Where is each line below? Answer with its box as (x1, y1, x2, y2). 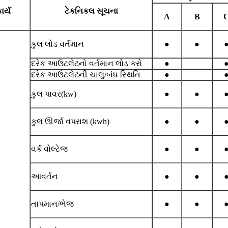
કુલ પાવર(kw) (31, 90, 76, 99)
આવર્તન (31, 172, 58, 181)
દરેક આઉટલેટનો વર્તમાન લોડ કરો (31, 59, 142, 68)
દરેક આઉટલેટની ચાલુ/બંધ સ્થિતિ (31, 70, 140, 79)
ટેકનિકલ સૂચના (64, 7, 118, 16)
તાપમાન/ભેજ (31, 199, 74, 209)
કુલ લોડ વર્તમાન (31, 40, 84, 49)
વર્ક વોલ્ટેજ (31, 145, 68, 154)
